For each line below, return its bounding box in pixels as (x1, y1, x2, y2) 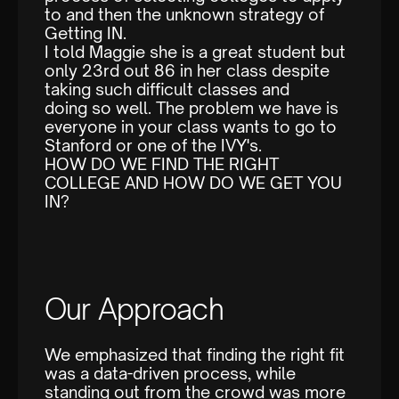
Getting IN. (45, 23, 126, 44)
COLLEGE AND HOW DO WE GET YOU (45, 173, 342, 193)
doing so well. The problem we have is (45, 98, 338, 118)
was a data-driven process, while (45, 363, 296, 384)
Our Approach (45, 291, 224, 328)
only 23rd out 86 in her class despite (45, 61, 330, 81)
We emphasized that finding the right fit (45, 345, 345, 365)
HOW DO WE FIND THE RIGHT (45, 154, 279, 175)
